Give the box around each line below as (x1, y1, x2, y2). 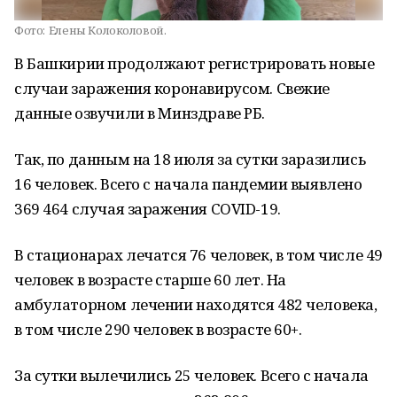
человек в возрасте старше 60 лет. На (14, 269, 286, 290)
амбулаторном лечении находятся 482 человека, (14, 294, 378, 315)
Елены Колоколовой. (48, 22, 167, 38)
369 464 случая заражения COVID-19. (14, 198, 281, 219)
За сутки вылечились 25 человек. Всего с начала (14, 365, 369, 385)
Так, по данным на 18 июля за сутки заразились (14, 149, 366, 169)
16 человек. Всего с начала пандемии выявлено (14, 174, 362, 194)
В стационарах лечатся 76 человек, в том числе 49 (14, 245, 383, 265)
